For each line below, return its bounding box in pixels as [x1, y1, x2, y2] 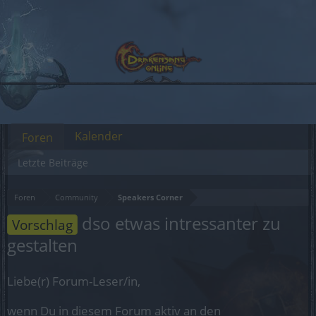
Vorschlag [12, 215, 73, 234]
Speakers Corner [118, 192, 183, 202]
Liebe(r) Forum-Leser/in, [7, 273, 140, 289]
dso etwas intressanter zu [78, 212, 281, 235]
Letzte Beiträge [18, 156, 88, 169]
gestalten [7, 233, 78, 257]
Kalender [75, 128, 123, 144]
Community [55, 192, 98, 202]
